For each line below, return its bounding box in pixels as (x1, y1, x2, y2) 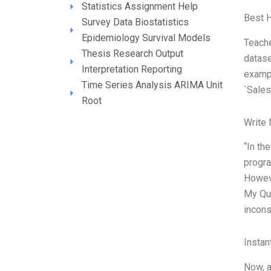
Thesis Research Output (81, 48, 183, 59)
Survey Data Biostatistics (81, 16, 189, 28)
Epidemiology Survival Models (81, 32, 211, 44)
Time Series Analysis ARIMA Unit (81, 79, 223, 91)
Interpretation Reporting (81, 64, 182, 75)
